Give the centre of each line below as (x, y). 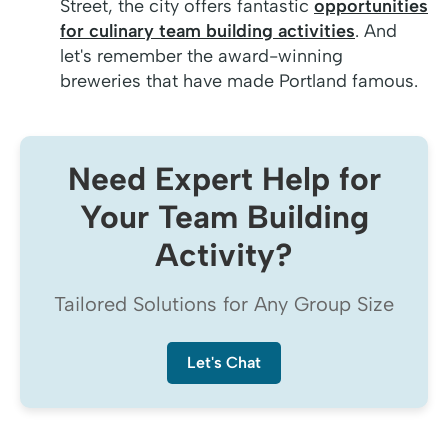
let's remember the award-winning (201, 56)
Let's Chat (224, 363)
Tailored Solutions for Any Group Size (224, 304)
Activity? (224, 255)
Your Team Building (224, 217)
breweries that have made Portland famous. (239, 81)
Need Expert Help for (224, 179)
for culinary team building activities (207, 31)
